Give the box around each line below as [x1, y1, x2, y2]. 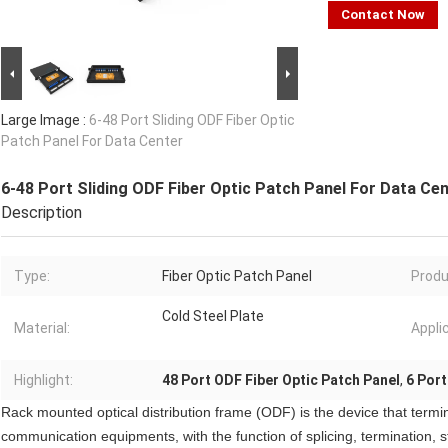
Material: [14, 320, 70, 337]
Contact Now [341, 7, 425, 23]
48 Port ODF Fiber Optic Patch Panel [162, 372, 400, 389]
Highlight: [14, 372, 73, 389]
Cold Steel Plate [162, 308, 264, 325]
